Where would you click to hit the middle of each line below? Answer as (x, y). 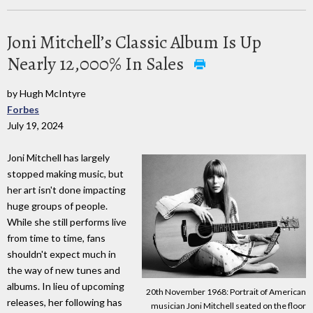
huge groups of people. (57, 206)
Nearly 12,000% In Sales (97, 64)
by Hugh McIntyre (46, 93)
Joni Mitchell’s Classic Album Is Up (134, 42)
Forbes (23, 109)
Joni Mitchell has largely (58, 158)
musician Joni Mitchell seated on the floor (228, 306)
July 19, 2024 (35, 125)
